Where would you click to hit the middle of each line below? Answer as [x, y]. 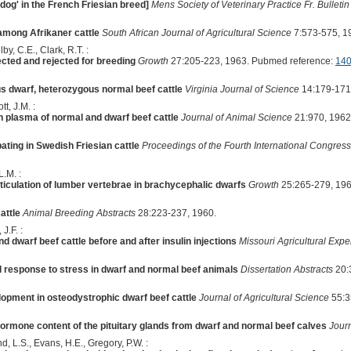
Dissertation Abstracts [286, 269]
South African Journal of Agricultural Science [196, 33]
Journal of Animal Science [236, 117]
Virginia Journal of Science [242, 89]
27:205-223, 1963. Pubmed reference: [251, 61]
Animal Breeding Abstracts [79, 213]
